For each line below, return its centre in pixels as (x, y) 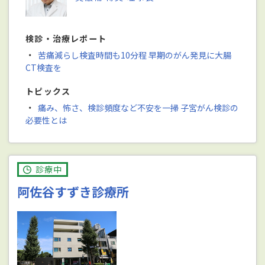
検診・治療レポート (66, 39)
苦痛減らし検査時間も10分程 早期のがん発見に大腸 (134, 55)
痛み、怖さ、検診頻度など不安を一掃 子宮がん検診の (138, 108)
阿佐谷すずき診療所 (73, 192)
